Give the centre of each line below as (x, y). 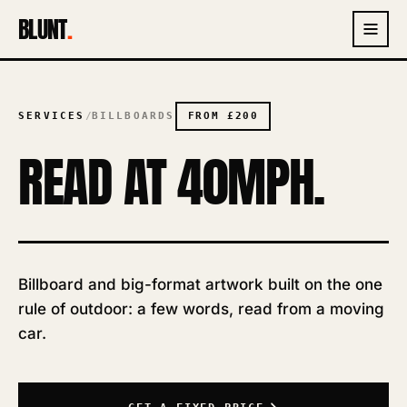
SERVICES (52, 116)
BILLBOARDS (133, 116)
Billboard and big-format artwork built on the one (200, 284)
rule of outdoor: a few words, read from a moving (201, 309)
